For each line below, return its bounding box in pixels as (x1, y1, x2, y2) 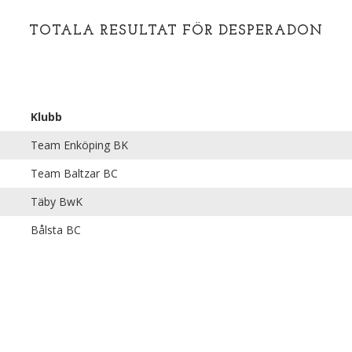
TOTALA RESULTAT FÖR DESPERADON (29, 24, 323, 38)
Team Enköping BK (31, 137, 128, 152)
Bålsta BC (31, 222, 81, 237)
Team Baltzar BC (31, 166, 118, 181)
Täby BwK (31, 194, 82, 209)
